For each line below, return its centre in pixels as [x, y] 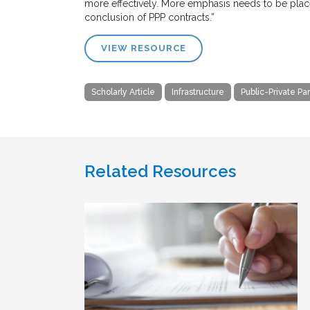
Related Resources [160, 171]
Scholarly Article [123, 92]
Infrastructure [198, 92]
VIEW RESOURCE [144, 48]
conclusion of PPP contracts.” [149, 17]
